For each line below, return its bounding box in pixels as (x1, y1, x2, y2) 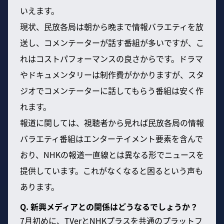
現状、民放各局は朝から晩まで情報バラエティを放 (20, 20, 203, 33)
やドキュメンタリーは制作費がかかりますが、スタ (20, 68, 204, 81)
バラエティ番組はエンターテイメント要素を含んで (20, 132, 203, 145)
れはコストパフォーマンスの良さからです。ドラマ (20, 52, 203, 65)
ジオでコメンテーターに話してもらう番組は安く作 (20, 84, 203, 97)
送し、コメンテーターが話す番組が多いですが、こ (20, 36, 204, 49)
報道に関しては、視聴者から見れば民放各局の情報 (20, 116, 204, 129)
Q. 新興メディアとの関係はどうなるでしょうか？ (20, 200, 198, 213)
